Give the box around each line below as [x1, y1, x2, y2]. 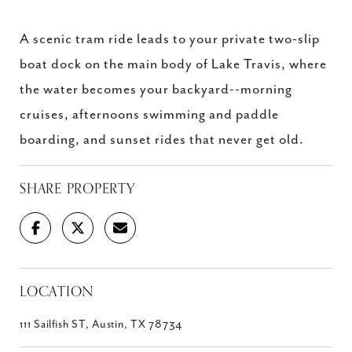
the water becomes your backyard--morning [20, 82, 292, 97]
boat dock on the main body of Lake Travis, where [20, 57, 327, 72]
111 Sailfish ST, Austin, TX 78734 [20, 318, 182, 331]
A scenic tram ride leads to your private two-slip [20, 31, 320, 47]
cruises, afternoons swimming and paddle [20, 107, 279, 123]
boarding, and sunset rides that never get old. [20, 132, 304, 148]
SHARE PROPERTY [20, 177, 135, 200]
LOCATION [20, 280, 94, 303]
